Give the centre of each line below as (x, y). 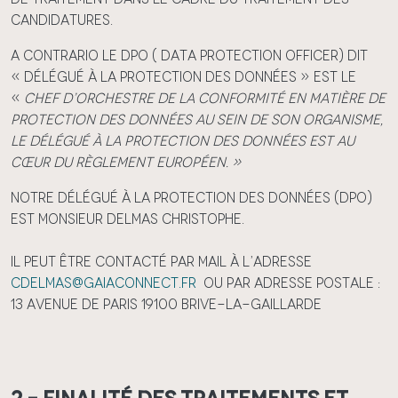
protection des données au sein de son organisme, (197, 119)
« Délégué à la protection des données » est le (183, 77)
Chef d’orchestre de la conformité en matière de (205, 98)
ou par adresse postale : (288, 283)
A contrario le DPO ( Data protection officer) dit (189, 56)
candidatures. (62, 20)
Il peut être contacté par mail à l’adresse (161, 262)
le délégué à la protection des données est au (183, 141)
